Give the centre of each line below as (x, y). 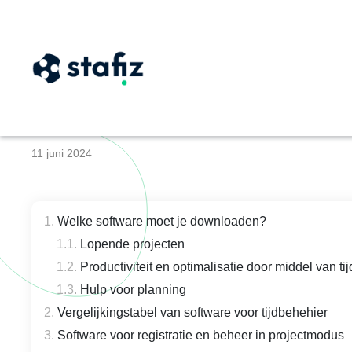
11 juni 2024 (62, 153)
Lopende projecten (132, 244)
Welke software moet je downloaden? (162, 221)
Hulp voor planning (133, 290)
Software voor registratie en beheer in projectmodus (201, 335)
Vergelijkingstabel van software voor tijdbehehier (192, 312)
